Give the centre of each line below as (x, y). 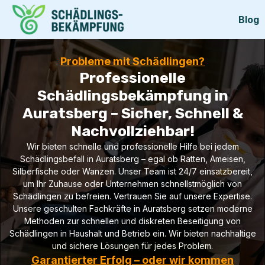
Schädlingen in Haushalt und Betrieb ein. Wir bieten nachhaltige (132, 233)
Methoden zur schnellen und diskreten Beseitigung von (132, 221)
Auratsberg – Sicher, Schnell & (132, 113)
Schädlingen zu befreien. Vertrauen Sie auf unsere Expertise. (132, 196)
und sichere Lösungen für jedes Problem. (132, 246)
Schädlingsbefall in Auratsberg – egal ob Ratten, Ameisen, (132, 159)
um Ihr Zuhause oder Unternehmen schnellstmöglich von (132, 184)
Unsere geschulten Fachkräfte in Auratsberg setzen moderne (132, 209)
